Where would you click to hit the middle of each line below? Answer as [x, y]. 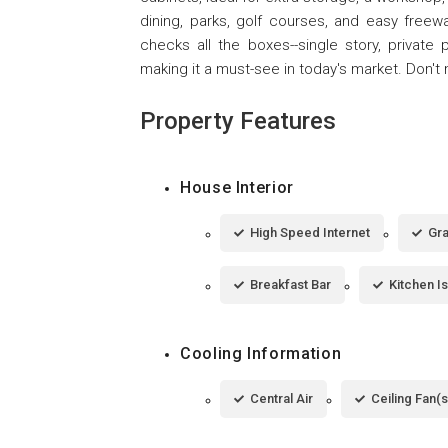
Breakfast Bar [290, 284]
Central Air [281, 398]
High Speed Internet [310, 232]
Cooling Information [261, 353]
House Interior [237, 187]
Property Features [238, 120]
